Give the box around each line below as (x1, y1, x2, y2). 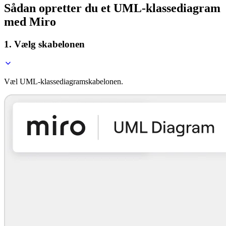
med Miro (4, 15, 56, 28)
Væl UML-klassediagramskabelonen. (4, 77, 123, 86)
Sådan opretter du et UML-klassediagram (4, 1, 220, 15)
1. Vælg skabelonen (4, 38, 85, 49)
